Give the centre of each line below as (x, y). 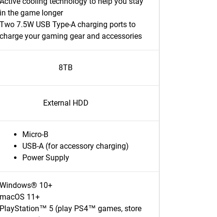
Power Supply (46, 158)
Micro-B (35, 134)
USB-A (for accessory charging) (75, 146)
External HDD (66, 103)
